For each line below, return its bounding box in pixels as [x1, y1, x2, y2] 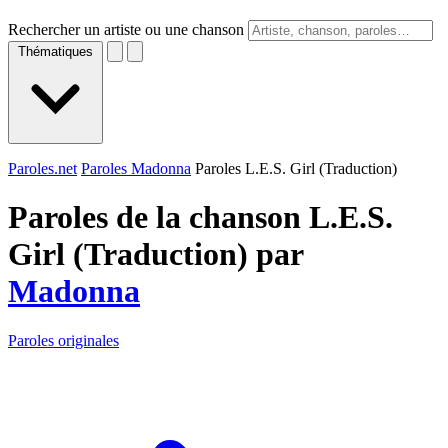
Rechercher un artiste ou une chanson [8, 21, 244, 38]
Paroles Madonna [81, 160, 191, 177]
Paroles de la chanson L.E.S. [8, 199, 393, 236]
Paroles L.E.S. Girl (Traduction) [195, 160, 397, 177]
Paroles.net [8, 160, 77, 177]
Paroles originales [8, 331, 119, 349]
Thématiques [18, 44, 93, 59]
